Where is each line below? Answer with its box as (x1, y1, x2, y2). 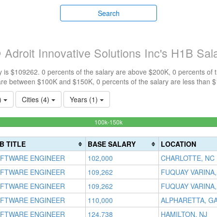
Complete (122, 127, 148, 135)
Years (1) (70, 94, 100, 104)
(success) (122, 137, 147, 145)
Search (97, 8, 120, 18)
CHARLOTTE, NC (161, 153, 215, 163)
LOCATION (161, 139, 196, 149)
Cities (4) (22, 94, 51, 104)
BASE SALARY (88, 139, 136, 149)
